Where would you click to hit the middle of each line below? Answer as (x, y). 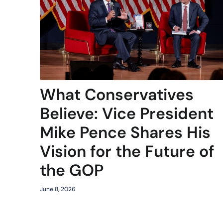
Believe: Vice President (127, 113)
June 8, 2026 (58, 189)
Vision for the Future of (127, 151)
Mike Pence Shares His (125, 132)
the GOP (72, 170)
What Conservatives (117, 94)
